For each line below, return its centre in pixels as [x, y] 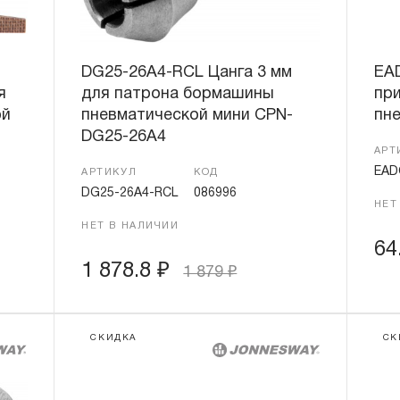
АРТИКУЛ [109, 172]
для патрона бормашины [178, 94]
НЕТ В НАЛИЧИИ [130, 226]
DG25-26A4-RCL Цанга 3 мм [187, 73]
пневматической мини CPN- [187, 116]
